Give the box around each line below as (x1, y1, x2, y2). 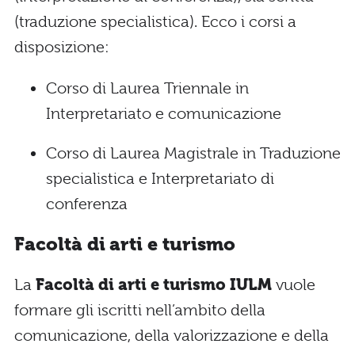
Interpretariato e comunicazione (46, 105, 281, 124)
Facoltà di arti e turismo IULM (36, 275, 276, 294)
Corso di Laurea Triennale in (46, 79, 249, 98)
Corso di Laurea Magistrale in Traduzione (46, 144, 341, 163)
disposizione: (14, 38, 109, 57)
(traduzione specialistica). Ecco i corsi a (14, 13, 296, 32)
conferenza (46, 195, 128, 214)
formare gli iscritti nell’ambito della (14, 300, 265, 319)
